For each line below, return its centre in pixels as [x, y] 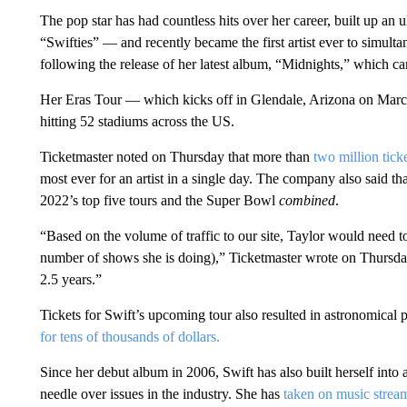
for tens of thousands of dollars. [129, 337]
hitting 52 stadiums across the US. [137, 121]
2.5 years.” [70, 279]
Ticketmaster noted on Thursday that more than [176, 157]
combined [307, 200]
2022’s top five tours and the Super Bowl [159, 200]
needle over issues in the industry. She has [161, 394]
